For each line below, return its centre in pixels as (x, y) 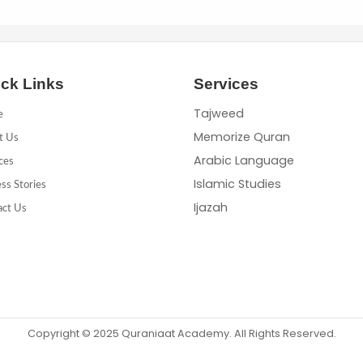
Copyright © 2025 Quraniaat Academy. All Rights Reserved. (181, 333)
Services (226, 83)
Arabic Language (244, 160)
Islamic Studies (237, 184)
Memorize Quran (242, 137)
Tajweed (219, 113)
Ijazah (211, 207)
